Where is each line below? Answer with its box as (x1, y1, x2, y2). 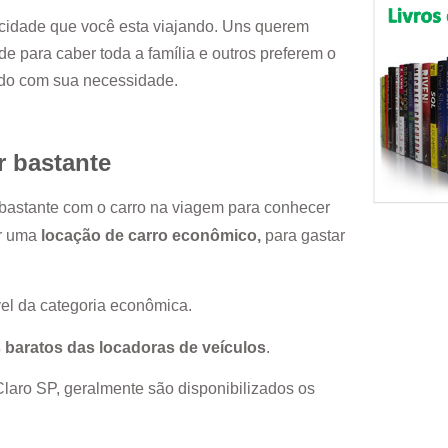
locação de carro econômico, (41, 226, 261, 244)
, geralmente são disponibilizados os (56, 379, 315, 397)
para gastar (261, 226, 345, 244)
